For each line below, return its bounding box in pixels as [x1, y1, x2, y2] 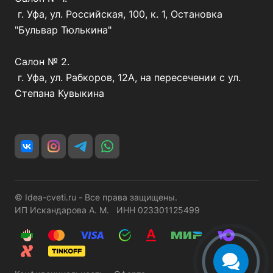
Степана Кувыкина [15, 87, 104, 99]
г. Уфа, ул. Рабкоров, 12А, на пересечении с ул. [15, 71, 241, 83]
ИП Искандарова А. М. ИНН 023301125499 [15, 205, 200, 215]
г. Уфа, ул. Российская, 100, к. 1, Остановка [15, 8, 222, 20]
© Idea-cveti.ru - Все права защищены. [15, 192, 177, 202]
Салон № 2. [15, 55, 69, 68]
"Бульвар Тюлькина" [15, 24, 112, 36]
